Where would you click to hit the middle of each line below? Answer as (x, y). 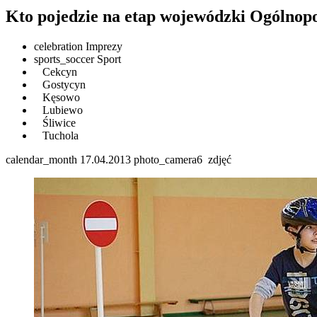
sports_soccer (64, 59)
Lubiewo (61, 110)
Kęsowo (60, 97)
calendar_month (41, 159)
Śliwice (58, 122)
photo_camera (165, 159)
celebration (58, 46)
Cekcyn (58, 71)
